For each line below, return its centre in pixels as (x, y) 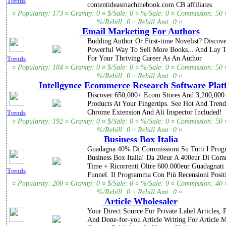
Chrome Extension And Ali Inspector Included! (155, 112)
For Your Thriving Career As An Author (145, 58)
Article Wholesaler (139, 202)
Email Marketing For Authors (139, 32)
